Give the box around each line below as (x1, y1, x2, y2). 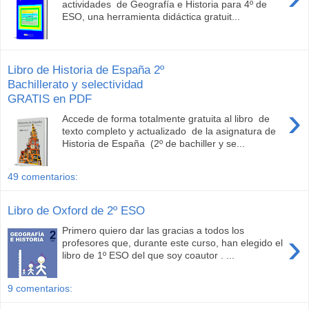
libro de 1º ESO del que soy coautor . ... (62, 249, 235, 261)
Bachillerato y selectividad (8, 77, 143, 92)
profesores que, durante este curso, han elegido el (62, 237, 283, 248)
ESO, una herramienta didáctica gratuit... (62, 10, 241, 22)
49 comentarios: (8, 170, 78, 182)
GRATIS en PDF (8, 92, 92, 106)
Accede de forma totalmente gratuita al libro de (62, 112, 270, 124)
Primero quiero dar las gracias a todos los (62, 224, 245, 236)
